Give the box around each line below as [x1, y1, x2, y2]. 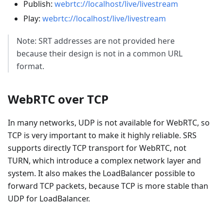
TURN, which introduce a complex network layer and [8, 155, 201, 166]
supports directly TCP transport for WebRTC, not [8, 142, 186, 153]
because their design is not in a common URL [17, 48, 182, 59]
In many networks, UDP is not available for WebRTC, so [8, 117, 210, 128]
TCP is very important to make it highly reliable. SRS [8, 129, 197, 141]
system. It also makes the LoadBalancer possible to [8, 167, 195, 179]
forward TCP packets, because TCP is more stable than [8, 180, 208, 191]
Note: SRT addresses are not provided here [17, 35, 175, 46]
